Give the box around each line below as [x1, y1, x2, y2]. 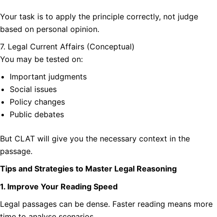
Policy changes [10, 97, 65, 107]
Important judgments [10, 72, 87, 82]
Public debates [10, 109, 64, 120]
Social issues [10, 84, 57, 94]
